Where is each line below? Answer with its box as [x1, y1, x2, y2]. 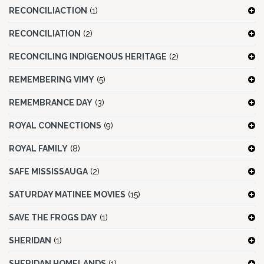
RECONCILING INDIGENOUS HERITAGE [9, 52, 167, 62]
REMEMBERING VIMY [9, 75, 94, 85]
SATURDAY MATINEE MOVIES [9, 190, 126, 200]
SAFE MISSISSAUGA [9, 167, 88, 177]
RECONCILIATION [9, 29, 81, 39]
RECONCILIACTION [9, 6, 87, 16]
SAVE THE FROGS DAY [9, 213, 97, 223]
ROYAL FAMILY [9, 144, 68, 154]
